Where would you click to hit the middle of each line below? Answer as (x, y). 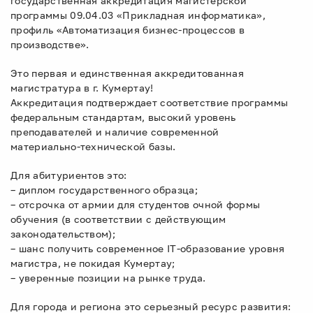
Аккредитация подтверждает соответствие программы (150, 102)
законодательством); (63, 234)
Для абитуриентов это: (69, 175)
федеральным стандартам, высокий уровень (123, 117)
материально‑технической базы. (93, 146)
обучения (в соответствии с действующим (118, 219)
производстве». (50, 44)
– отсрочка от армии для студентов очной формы (136, 204)
